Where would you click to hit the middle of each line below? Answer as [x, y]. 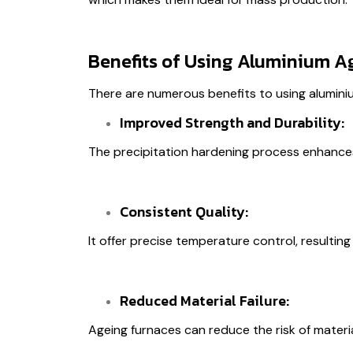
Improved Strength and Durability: [234, 123]
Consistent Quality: [184, 212]
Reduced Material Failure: [206, 300]
